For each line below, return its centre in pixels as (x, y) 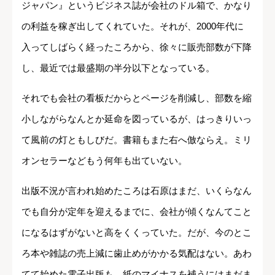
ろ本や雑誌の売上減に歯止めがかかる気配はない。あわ (137, 254)
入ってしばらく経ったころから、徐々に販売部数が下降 (137, 47)
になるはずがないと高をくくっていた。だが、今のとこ (137, 233)
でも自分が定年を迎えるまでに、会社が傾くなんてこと (137, 212)
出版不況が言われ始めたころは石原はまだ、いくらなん (137, 191)
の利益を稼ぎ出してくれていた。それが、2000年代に (133, 26)
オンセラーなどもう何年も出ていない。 (104, 161)
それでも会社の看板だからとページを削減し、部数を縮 (137, 98)
